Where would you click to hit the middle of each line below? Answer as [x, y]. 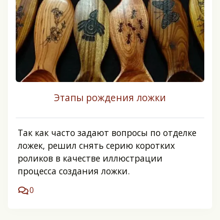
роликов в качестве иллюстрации [90, 158]
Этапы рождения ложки [110, 97]
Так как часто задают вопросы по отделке [107, 132]
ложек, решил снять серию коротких [96, 145]
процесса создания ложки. [74, 171]
